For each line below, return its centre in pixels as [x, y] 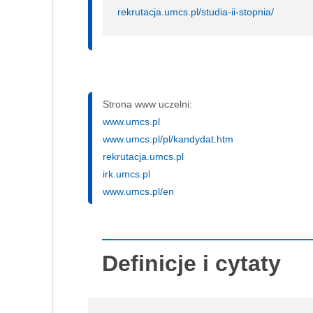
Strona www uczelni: [147, 104]
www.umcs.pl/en [138, 191]
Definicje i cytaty [191, 263]
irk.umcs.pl [126, 174]
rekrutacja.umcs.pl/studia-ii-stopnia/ [196, 12]
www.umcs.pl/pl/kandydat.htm [168, 139]
